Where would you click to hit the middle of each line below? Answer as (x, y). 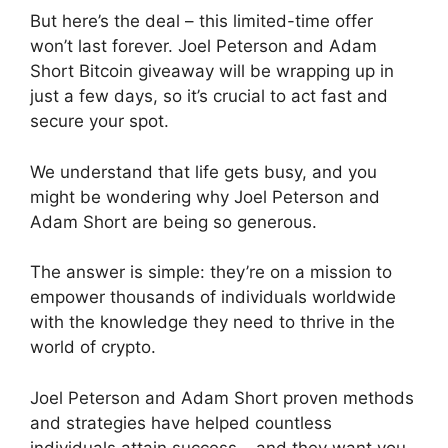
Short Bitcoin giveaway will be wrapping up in (212, 71)
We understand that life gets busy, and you (203, 171)
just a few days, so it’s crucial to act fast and (209, 96)
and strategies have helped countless (181, 422)
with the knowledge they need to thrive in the (212, 322)
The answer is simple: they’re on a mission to (211, 272)
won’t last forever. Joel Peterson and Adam (203, 46)
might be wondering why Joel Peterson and (205, 196)
